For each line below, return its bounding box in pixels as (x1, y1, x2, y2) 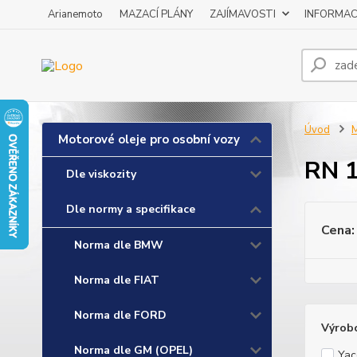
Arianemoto (48, 7, 103, 22)
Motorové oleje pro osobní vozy (58, 131, 240, 147)
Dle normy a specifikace (66, 202, 195, 217)
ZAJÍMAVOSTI (210, 7, 276, 22)
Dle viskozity (66, 167, 136, 182)
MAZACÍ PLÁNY (120, 7, 193, 22)
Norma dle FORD (74, 308, 167, 323)
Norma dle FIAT (74, 273, 159, 288)
